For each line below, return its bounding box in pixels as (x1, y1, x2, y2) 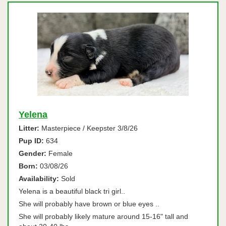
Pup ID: (19, 137, 44, 145)
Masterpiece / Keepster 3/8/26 (39, 124, 138, 132)
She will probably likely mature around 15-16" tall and (19, 212, 188, 220)
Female (46, 149, 73, 157)
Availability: (19, 175, 59, 183)
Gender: (19, 149, 46, 157)
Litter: (19, 124, 39, 132)
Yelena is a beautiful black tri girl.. (19, 187, 131, 195)
